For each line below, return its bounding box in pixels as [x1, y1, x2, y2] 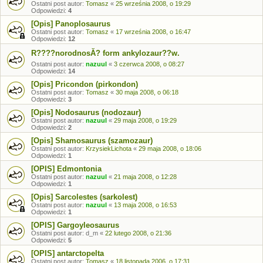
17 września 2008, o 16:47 [116, 28, 191, 35]
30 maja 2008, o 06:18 [116, 89, 178, 96]
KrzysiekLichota [86, 145, 131, 152]
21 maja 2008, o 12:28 [114, 173, 177, 180]
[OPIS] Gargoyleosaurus [31, 221, 119, 230]
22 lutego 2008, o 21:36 [105, 230, 171, 237]
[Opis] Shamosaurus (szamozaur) [31, 136, 153, 145]
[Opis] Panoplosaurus [31, 19, 110, 28]
